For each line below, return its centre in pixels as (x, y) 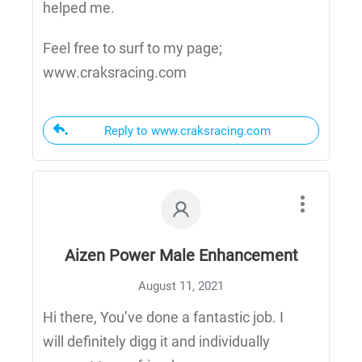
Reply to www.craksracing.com (187, 131)
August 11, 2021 (181, 286)
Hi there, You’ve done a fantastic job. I (163, 318)
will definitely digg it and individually (156, 342)
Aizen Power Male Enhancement (181, 256)
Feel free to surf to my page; (133, 48)
